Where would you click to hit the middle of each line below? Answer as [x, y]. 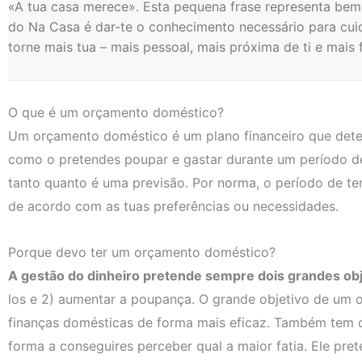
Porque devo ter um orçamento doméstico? [142, 252]
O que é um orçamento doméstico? [116, 112]
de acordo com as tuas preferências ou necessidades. [173, 206]
